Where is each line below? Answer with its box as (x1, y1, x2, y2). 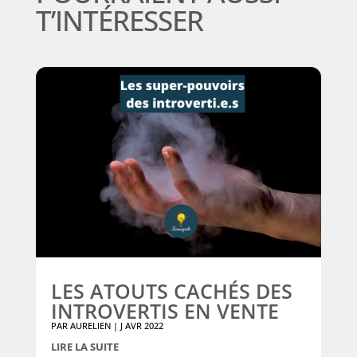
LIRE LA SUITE (50, 339, 119, 354)
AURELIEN (69, 319, 111, 331)
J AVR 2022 (120, 319, 163, 331)
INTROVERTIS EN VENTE (50, 296, 279, 324)
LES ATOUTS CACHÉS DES (50, 277, 292, 304)
